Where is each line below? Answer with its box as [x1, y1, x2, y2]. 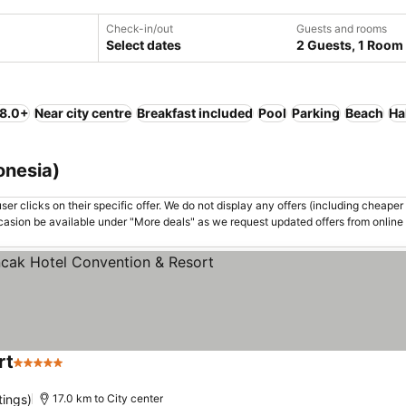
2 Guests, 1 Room [296, 37, 403, 53]
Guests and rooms [296, 22, 387, 35]
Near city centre [34, 105, 131, 121]
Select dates [106, 37, 181, 53]
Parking [292, 105, 340, 121]
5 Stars [13, 362, 62, 381]
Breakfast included [137, 105, 253, 121]
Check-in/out [106, 22, 173, 35]
